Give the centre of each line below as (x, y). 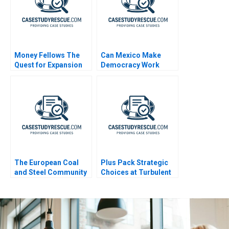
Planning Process (45, 192)
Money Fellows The (47, 55)
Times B (115, 182)
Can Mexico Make (131, 55)
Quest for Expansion (48, 65)
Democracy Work (130, 65)
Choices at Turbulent (136, 173)
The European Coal (47, 163)
